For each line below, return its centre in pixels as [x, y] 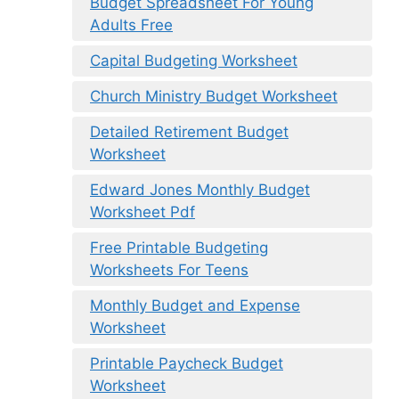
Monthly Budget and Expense [195, 306]
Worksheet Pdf [142, 212]
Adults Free [131, 25]
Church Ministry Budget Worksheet [214, 97]
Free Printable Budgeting [179, 248]
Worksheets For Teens [169, 270]
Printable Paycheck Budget [187, 364]
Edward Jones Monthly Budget [200, 190]
